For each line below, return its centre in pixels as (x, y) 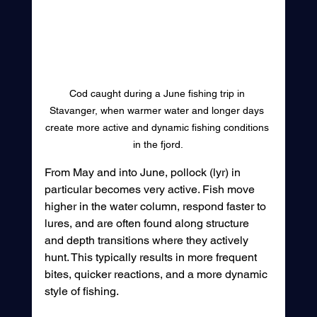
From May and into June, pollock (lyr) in (144, 172)
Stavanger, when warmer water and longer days (158, 110)
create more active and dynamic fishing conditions (158, 127)
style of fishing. (81, 291)
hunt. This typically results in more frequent (152, 257)
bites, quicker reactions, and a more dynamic (157, 274)
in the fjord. (158, 144)
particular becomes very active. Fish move (151, 189)
